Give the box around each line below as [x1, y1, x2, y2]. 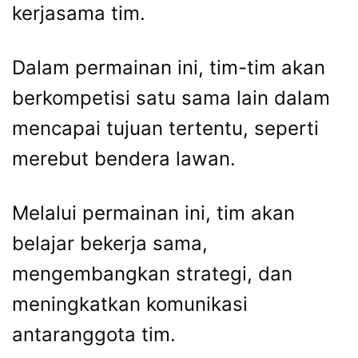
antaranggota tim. [12, 323, 176, 347]
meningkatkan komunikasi [12, 292, 248, 316]
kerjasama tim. [12, 2, 145, 26]
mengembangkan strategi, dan [12, 262, 292, 286]
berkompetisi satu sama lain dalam [12, 86, 330, 110]
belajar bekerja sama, [12, 232, 208, 256]
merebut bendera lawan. [12, 147, 236, 171]
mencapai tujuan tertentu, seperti [12, 117, 319, 141]
